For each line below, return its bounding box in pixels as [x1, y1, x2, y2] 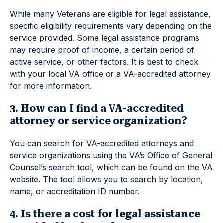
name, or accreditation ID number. [10, 186, 140, 197]
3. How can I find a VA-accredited [10, 102, 184, 114]
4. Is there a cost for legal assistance [10, 208, 200, 220]
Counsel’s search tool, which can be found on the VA [10, 162, 213, 173]
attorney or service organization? [10, 115, 187, 127]
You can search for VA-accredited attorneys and [10, 138, 194, 149]
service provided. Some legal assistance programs [10, 33, 199, 43]
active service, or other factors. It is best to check [10, 57, 198, 67]
